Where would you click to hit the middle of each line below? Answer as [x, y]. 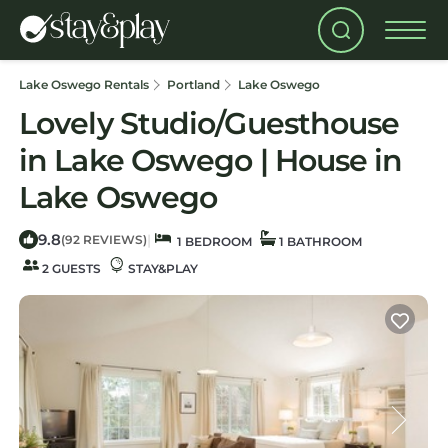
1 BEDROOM [211, 241]
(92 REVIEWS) [104, 239]
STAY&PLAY [161, 268]
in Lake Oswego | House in [211, 160]
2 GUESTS [70, 268]
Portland [193, 84]
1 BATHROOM [319, 241]
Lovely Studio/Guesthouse [209, 123]
